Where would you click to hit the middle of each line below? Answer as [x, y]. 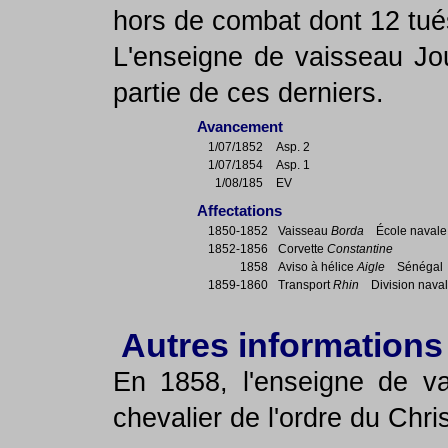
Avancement [218, 126]
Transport [305, 285]
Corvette [302, 249]
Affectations [217, 210]
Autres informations [273, 345]
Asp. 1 [293, 165]
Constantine [360, 249]
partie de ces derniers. [248, 93]
